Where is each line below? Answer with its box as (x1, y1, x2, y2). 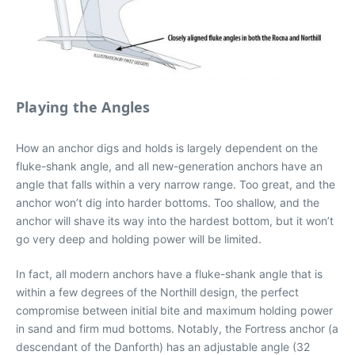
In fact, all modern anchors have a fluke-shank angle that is (16, 266, 323, 281)
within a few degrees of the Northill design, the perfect (16, 284, 299, 299)
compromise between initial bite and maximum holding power (16, 303, 333, 317)
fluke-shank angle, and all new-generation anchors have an (16, 158, 323, 173)
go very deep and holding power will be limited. (16, 231, 261, 246)
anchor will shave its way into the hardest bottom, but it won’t (16, 213, 334, 227)
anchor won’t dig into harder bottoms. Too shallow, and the (16, 195, 319, 209)
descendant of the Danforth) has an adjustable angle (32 (16, 339, 310, 353)
